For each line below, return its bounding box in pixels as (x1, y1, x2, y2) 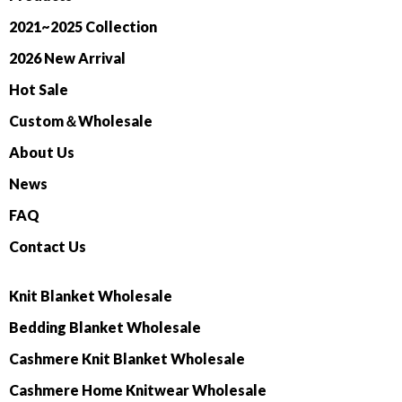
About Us (9, 144, 74, 162)
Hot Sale (9, 81, 68, 99)
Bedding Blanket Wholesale (9, 319, 201, 336)
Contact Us (9, 238, 86, 256)
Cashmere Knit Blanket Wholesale (9, 350, 245, 368)
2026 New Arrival (9, 49, 126, 67)
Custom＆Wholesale (9, 112, 153, 130)
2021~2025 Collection (9, 18, 157, 36)
